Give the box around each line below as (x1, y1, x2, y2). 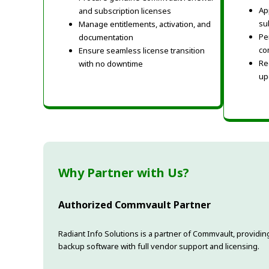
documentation (79, 31, 133, 43)
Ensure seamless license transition (79, 44, 205, 56)
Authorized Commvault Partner (58, 198, 211, 211)
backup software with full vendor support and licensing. (58, 240, 259, 252)
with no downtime (79, 58, 143, 69)
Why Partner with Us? (58, 164, 189, 181)
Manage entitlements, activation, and (79, 18, 211, 29)
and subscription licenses (79, 5, 171, 16)
